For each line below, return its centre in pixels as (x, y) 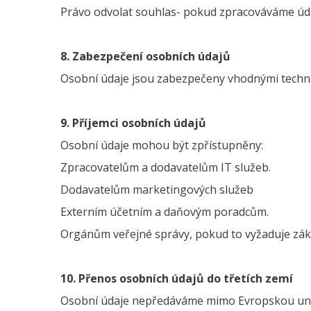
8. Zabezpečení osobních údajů (145, 56)
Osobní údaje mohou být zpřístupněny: (162, 145)
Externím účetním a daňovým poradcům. (165, 212)
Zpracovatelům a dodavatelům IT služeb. (166, 167)
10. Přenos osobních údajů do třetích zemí (177, 278)
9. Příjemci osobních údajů (133, 123)
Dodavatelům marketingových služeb (158, 190)
